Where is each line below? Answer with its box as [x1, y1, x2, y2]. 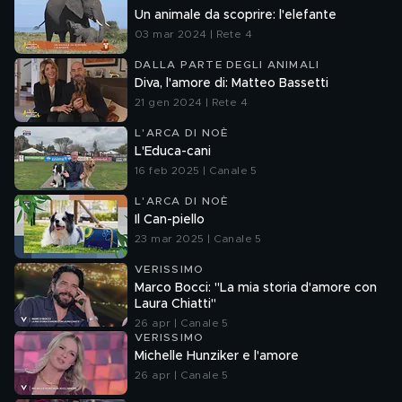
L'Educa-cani [135, 145, 211, 158]
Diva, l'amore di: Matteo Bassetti [135, 77, 328, 90]
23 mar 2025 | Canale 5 [135, 233, 262, 244]
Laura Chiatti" [135, 298, 216, 310]
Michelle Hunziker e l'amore [135, 350, 299, 363]
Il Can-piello [135, 214, 205, 226]
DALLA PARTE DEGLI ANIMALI [135, 59, 320, 70]
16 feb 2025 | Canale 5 [135, 165, 258, 176]
